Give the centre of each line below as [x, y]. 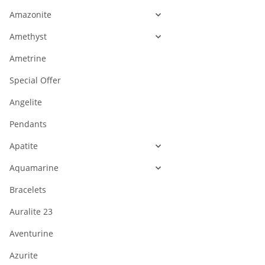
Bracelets [28, 190]
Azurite [24, 256]
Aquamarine [34, 168]
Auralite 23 [31, 212]
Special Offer [35, 80]
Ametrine [28, 59]
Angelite [26, 102]
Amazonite [30, 15]
